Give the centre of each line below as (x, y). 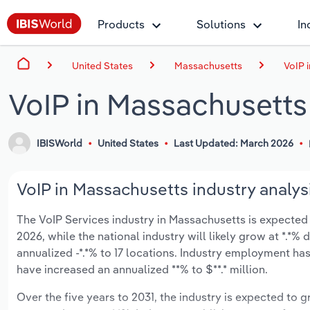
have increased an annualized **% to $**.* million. (142, 270)
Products (121, 24)
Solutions (221, 24)
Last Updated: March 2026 (233, 144)
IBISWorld (60, 144)
